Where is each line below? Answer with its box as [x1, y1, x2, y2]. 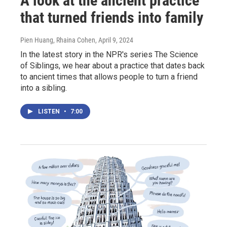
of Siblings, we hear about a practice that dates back [20, 60, 205, 70]
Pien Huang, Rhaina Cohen [20, 35, 95, 44]
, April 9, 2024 [95, 35, 133, 44]
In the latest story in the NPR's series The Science [20, 49, 198, 59]
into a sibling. [20, 83, 67, 93]
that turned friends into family [20, 8, 203, 26]
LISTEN [38, 107, 61, 115]
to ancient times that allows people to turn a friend [20, 71, 198, 82]
